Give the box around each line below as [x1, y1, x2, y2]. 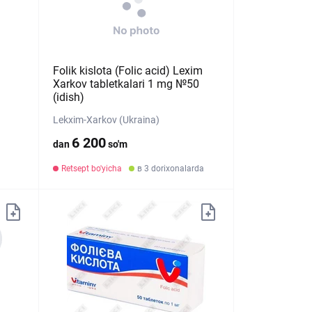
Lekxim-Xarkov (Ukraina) [53, 114, 160, 125]
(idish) [53, 91, 85, 104]
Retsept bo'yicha [61, 164, 123, 173]
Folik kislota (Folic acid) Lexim [53, 64, 203, 77]
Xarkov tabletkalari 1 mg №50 [53, 77, 200, 91]
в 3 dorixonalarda [137, 164, 205, 173]
